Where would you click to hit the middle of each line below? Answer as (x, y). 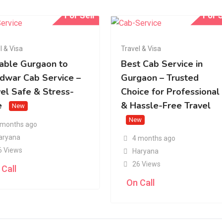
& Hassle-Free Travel (166, 106)
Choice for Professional (170, 92)
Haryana (145, 151)
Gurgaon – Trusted (160, 78)
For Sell (80, 15)
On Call (141, 182)
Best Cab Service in (162, 64)
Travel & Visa (141, 48)
